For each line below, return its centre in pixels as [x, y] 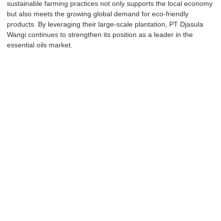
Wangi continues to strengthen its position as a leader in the [100, 35]
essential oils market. [40, 45]
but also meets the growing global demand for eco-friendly [98, 14]
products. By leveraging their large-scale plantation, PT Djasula [105, 24]
